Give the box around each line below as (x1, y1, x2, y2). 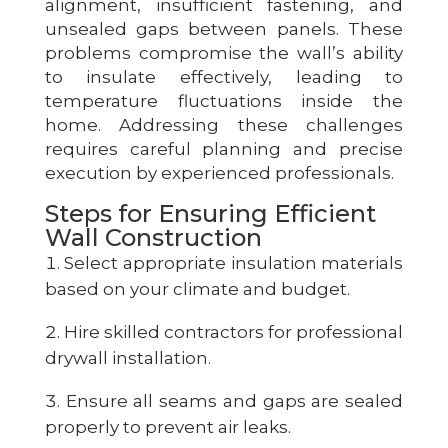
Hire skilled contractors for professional (63, 321, 404, 342)
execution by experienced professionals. (44, 162, 394, 183)
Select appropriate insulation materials (64, 252, 404, 273)
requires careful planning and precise (44, 138, 404, 159)
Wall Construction (44, 222, 262, 252)
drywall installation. (44, 347, 211, 368)
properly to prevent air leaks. (44, 416, 291, 437)
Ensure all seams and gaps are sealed (65, 390, 404, 411)
